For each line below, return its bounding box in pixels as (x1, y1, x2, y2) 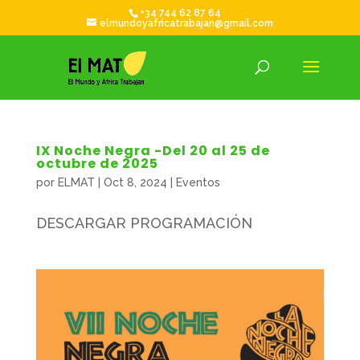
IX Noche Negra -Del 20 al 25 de (35, 141, 270, 160)
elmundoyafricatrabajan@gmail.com (99, 18, 273, 29)
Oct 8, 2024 (103, 176, 167, 189)
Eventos (175, 176, 220, 189)
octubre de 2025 (35, 154, 158, 173)
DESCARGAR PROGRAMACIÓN (35, 215, 252, 231)
